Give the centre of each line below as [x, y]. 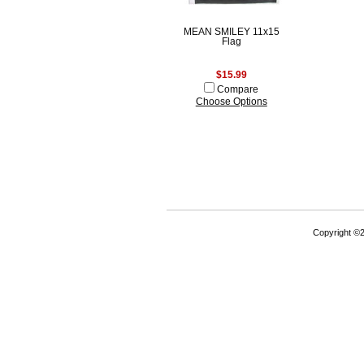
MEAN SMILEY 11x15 [231, 32]
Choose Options [231, 102]
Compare [238, 89]
